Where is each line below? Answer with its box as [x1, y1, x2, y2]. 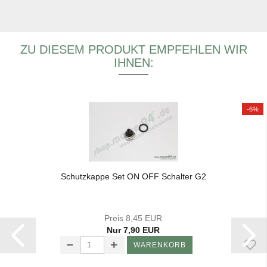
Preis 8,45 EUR [104, 213, 162, 223]
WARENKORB [133, 241, 186, 250]
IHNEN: [113, 56, 154, 70]
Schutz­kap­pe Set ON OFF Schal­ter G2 [60, 172, 206, 182]
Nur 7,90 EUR [107, 225, 160, 235]
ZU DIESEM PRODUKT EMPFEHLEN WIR [20, 43, 247, 57]
